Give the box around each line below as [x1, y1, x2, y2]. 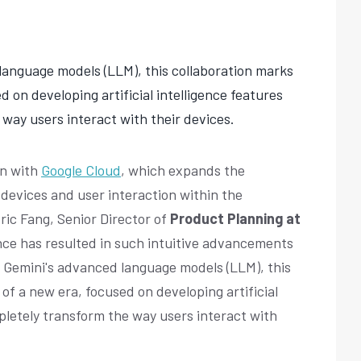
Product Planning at [170, 209, 301, 227]
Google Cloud [41, 160, 121, 179]
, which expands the [121, 160, 245, 179]
